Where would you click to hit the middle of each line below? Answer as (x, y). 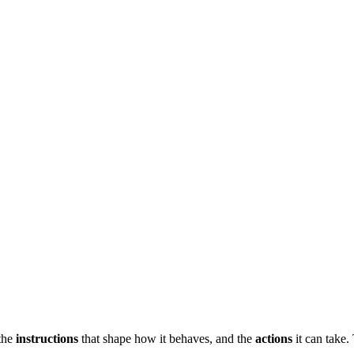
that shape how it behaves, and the (167, 338)
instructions (47, 338)
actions (274, 338)
